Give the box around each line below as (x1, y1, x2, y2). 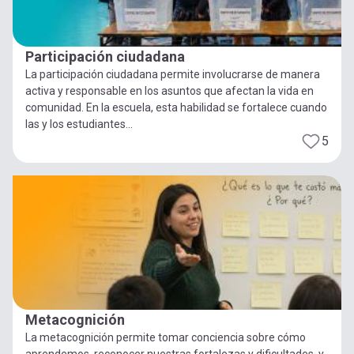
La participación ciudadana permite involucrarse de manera (25, 67, 320, 81)
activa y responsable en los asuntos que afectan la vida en (25, 84, 314, 97)
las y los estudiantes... (25, 117, 133, 130)
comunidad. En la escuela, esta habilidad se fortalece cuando (25, 100, 327, 114)
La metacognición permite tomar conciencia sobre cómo (25, 330, 306, 344)
